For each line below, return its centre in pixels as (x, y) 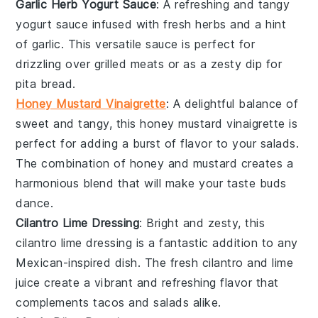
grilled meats (129, 64)
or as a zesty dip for (223, 64)
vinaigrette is (260, 123)
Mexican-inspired (64, 262)
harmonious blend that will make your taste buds (151, 183)
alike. (205, 302)
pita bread (44, 83)
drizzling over (55, 64)
